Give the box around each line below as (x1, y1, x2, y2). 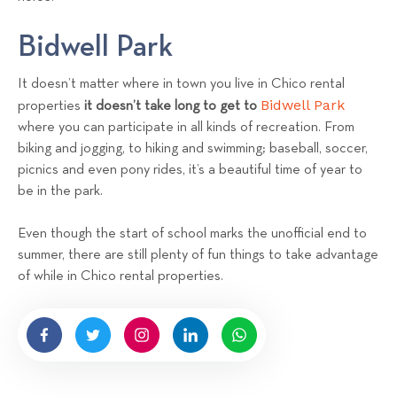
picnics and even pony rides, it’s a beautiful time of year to (18, 162, 362, 177)
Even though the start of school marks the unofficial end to (18, 226, 367, 241)
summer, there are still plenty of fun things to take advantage (18, 247, 378, 262)
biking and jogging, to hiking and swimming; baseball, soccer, (18, 141, 368, 156)
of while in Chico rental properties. (18, 269, 223, 284)
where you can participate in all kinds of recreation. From (18, 120, 354, 135)
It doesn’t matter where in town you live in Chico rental (18, 76, 345, 91)
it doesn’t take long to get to (84, 98, 261, 113)
